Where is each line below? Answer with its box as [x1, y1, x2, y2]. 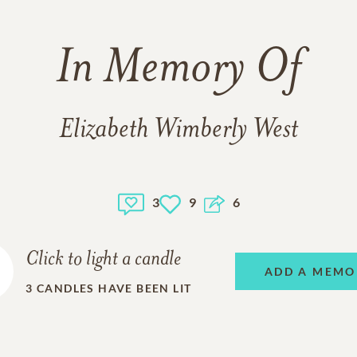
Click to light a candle [25, 249, 182, 271]
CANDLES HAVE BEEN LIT [37, 280, 192, 295]
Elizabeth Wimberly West [59, 116, 298, 144]
